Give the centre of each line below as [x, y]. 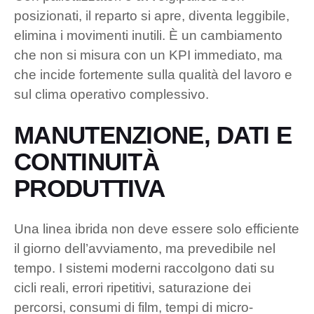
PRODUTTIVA [90, 188]
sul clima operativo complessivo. [111, 94]
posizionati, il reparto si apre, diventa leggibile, [152, 15]
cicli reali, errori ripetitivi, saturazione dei [132, 287]
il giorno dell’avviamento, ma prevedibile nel [145, 248]
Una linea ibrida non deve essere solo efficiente [157, 228]
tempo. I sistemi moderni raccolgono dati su [144, 268]
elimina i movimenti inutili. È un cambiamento [148, 35]
